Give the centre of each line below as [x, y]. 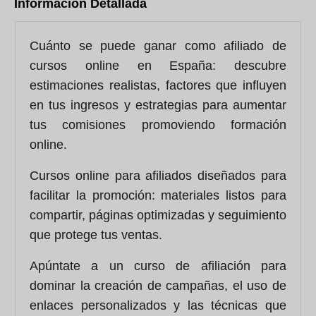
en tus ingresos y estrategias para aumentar [158, 105]
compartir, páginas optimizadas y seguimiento [158, 215]
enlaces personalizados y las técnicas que [158, 306]
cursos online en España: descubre [158, 66]
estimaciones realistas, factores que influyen [158, 86]
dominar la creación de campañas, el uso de [158, 286]
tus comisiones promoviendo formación [158, 125]
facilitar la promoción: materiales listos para [158, 196]
